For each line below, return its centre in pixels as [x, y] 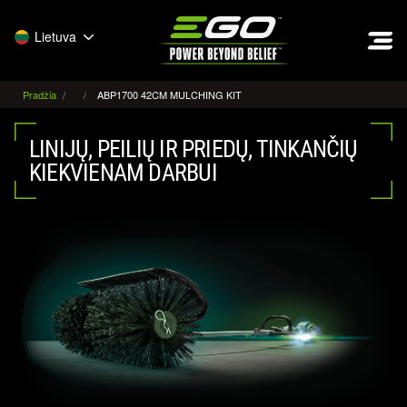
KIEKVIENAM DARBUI [123, 173]
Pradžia [41, 94]
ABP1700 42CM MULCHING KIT [169, 94]
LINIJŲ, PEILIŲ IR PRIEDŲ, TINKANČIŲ [194, 149]
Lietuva [55, 36]
